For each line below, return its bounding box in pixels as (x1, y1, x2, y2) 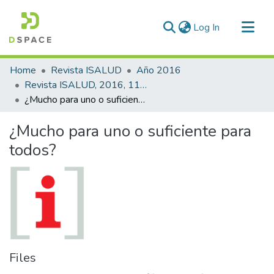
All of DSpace (10, 78, 69, 91)
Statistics (10, 97, 50, 111)
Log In (193, 21, 220, 34)
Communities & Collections (10, 58, 122, 72)
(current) (219, 20, 255, 34)
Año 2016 (136, 64, 181, 77)
